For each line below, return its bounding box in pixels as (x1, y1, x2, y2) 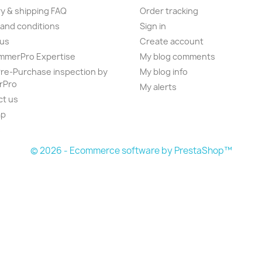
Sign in (140, 20, 166, 32)
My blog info (140, 66, 188, 78)
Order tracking (140, 5, 198, 17)
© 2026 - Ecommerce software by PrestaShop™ (30, 144, 232, 157)
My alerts (140, 81, 177, 93)
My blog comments (140, 51, 215, 63)
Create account (140, 36, 204, 47)
